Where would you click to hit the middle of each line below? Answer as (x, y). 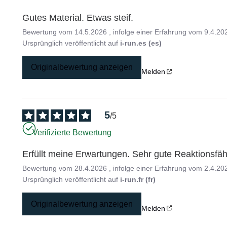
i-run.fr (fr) (138, 180)
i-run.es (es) (141, 43)
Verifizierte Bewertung (72, 132)
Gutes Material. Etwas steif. (78, 17)
